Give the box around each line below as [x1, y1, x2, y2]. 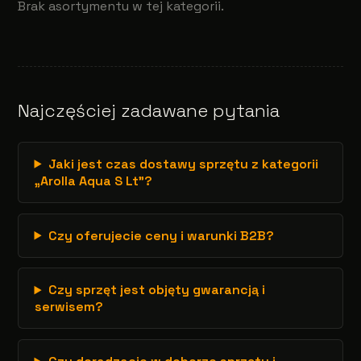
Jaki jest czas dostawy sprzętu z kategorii [48, 155, 318, 172]
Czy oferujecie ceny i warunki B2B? [48, 226, 274, 244]
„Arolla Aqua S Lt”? [34, 172, 152, 189]
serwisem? [34, 298, 103, 316]
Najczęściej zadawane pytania [18, 98, 280, 122]
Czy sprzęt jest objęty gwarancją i [48, 281, 265, 299]
